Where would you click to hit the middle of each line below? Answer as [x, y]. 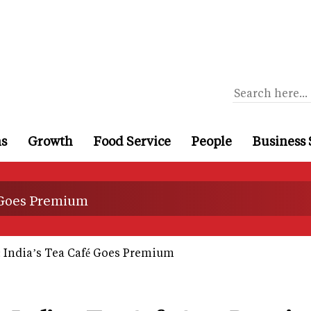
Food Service [132, 141]
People [212, 141]
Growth [50, 141]
